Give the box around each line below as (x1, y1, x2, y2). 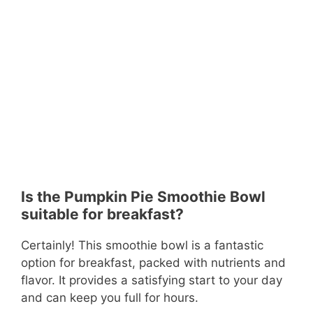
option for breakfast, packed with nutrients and (21, 256, 286, 270)
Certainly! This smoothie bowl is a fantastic (21, 238, 263, 253)
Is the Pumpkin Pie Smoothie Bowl (21, 188, 265, 206)
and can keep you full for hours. (21, 291, 198, 305)
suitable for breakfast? (21, 205, 184, 224)
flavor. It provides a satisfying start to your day (21, 273, 282, 288)
